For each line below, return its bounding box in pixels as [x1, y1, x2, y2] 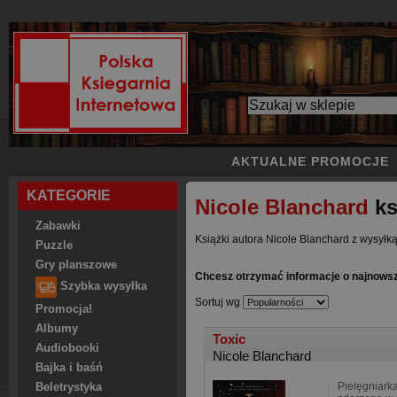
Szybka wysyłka [57, 280, 147, 293]
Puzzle [35, 239, 73, 252]
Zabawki [35, 220, 81, 232]
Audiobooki [35, 342, 99, 354]
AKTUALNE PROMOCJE [231, 154, 389, 168]
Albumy [35, 323, 78, 335]
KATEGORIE [27, 188, 111, 203]
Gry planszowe [35, 259, 117, 271]
